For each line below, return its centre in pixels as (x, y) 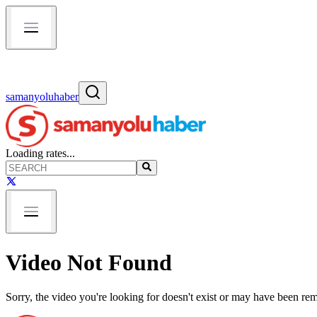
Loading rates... (40, 153)
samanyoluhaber (42, 97)
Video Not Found (89, 262)
